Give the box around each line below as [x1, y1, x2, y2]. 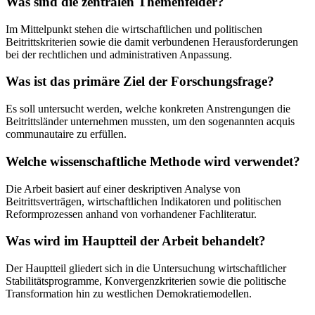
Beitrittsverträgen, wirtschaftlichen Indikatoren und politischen [6, 195, 281, 207]
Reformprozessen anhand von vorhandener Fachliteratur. [6, 207, 257, 220]
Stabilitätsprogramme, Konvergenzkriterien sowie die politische [6, 275, 286, 288]
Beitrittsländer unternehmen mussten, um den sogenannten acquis [6, 115, 295, 128]
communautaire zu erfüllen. [6, 128, 127, 141]
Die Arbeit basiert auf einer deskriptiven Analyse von [6, 182, 240, 195]
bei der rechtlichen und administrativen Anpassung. [6, 48, 232, 60]
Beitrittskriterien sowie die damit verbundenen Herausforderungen [6, 35, 298, 48]
